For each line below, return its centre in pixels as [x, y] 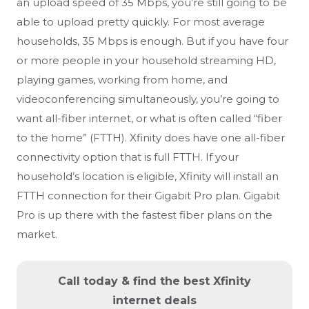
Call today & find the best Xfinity [154, 281]
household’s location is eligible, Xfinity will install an [148, 177]
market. [37, 235]
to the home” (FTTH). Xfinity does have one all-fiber [151, 138]
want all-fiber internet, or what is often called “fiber [149, 119]
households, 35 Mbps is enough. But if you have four [152, 41]
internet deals [154, 301]
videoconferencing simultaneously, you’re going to [148, 99]
